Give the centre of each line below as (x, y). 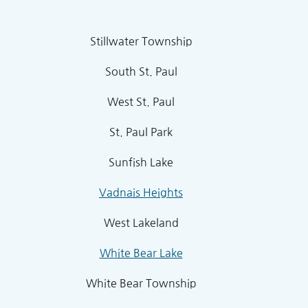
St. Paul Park (141, 132)
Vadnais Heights (141, 192)
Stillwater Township (141, 41)
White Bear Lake (141, 253)
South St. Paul (141, 71)
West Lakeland (141, 222)
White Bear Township (141, 283)
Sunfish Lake (141, 162)
